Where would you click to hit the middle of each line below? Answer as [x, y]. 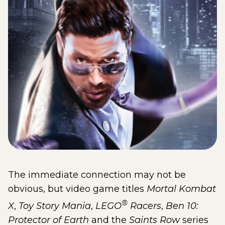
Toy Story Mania [55, 206]
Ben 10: [182, 206]
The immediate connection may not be [97, 175]
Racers [144, 206]
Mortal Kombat [181, 189]
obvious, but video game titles [77, 189]
